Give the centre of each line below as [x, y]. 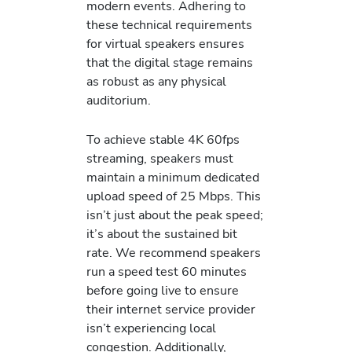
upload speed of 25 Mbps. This [174, 196]
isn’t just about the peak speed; [175, 215]
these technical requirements [169, 24]
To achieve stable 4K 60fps [163, 140]
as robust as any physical [156, 81]
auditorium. [119, 100]
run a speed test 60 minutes [167, 272]
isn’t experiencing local [151, 328]
